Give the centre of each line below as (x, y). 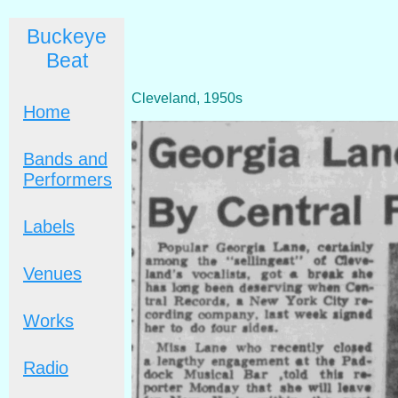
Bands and (65, 159)
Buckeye (67, 36)
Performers (68, 179)
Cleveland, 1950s (187, 98)
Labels (49, 227)
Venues (52, 274)
